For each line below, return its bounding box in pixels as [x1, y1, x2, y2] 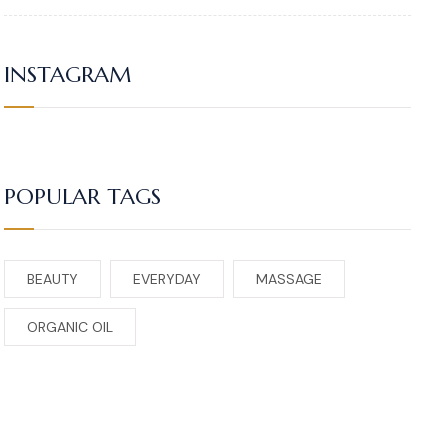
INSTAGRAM [3, 61, 131, 89]
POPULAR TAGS [3, 182, 161, 210]
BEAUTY [26, 269, 78, 288]
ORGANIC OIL [26, 317, 113, 336]
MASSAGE [255, 269, 322, 288]
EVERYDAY [132, 269, 201, 288]
